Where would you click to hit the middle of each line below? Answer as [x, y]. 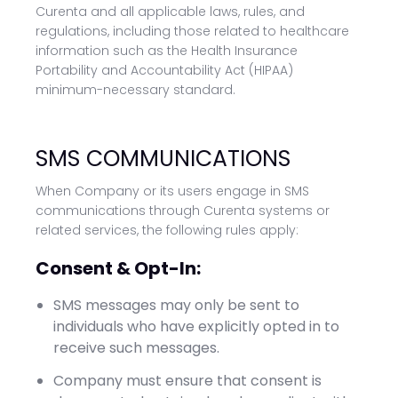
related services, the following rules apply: [167, 230]
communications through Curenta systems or [183, 211]
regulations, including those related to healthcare [192, 31]
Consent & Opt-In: [118, 268]
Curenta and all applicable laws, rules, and [170, 12]
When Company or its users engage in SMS [172, 191]
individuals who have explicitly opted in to [196, 326]
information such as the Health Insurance [167, 51]
